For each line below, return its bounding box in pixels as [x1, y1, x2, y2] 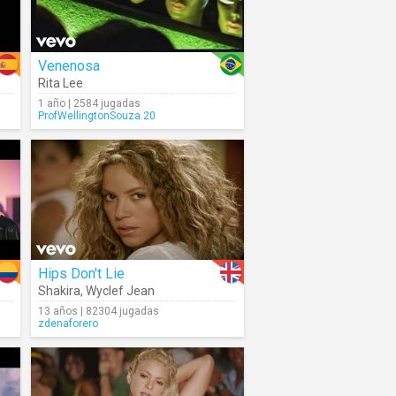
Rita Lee [38, 76, 83, 90]
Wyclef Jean [86, 284, 155, 298]
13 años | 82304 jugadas [38, 305, 159, 317]
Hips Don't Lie [38, 265, 125, 282]
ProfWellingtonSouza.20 [38, 110, 156, 122]
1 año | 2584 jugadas [38, 97, 141, 110]
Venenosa [38, 57, 100, 74]
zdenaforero [38, 317, 98, 330]
